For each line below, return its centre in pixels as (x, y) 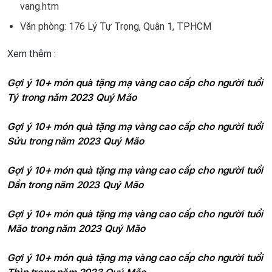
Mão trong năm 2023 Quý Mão (76, 229)
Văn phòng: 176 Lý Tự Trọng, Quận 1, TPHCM (115, 27)
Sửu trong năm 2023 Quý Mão (76, 141)
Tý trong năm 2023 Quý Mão (72, 98)
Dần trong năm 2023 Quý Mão (76, 185)
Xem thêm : (33, 54)
